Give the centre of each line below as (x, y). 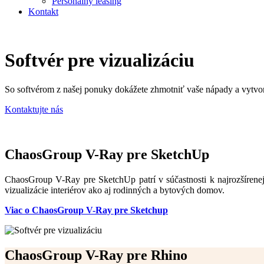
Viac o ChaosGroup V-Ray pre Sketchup (86, 210)
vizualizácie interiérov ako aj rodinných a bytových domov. (115, 190)
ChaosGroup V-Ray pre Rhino (96, 255)
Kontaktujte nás (34, 109)
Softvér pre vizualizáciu (100, 60)
